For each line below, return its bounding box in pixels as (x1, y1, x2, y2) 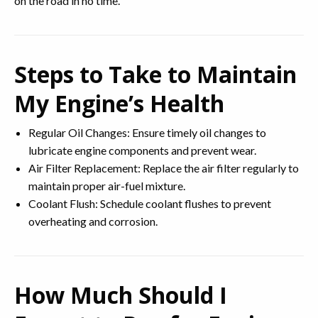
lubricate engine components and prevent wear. (28, 143, 256, 157)
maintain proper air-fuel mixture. (28, 179, 185, 192)
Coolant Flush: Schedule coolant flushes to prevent (28, 197, 271, 210)
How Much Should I (14, 280, 227, 310)
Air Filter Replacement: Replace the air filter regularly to (28, 161, 299, 175)
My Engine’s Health (14, 88, 224, 119)
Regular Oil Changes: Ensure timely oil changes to (28, 126, 266, 139)
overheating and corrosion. (28, 214, 158, 228)
